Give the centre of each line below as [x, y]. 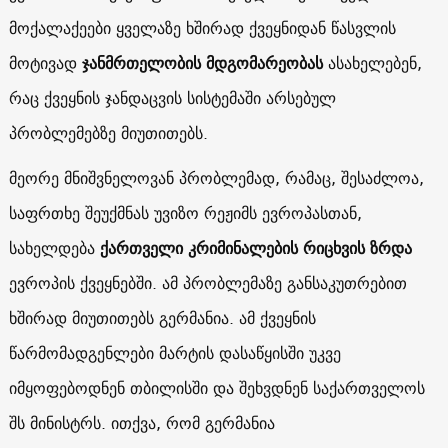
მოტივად [45, 62]
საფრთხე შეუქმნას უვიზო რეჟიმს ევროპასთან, [185, 212]
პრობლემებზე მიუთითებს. [108, 132]
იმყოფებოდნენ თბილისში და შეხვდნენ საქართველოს [216, 387]
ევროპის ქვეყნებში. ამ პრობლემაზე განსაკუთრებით [207, 282]
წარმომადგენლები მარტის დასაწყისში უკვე [174, 352]
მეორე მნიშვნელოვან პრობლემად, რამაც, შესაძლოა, [216, 177]
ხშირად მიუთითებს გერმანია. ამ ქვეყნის [162, 317]
